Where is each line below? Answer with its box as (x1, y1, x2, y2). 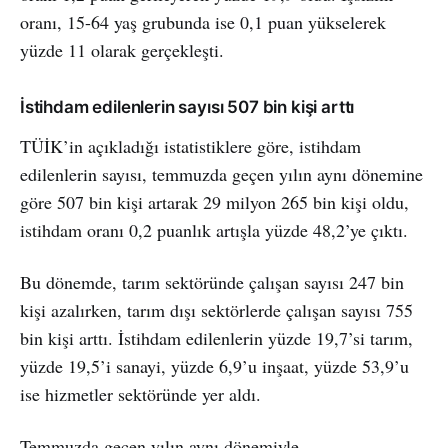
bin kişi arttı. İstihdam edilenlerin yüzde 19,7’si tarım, (20, 325, 413, 350)
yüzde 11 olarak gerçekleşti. (20, 37, 224, 62)
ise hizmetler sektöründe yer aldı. (20, 381, 261, 406)
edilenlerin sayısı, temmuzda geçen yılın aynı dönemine (20, 161, 423, 186)
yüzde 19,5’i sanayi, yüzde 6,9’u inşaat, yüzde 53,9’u (20, 353, 409, 378)
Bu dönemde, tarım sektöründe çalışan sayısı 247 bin (20, 269, 404, 294)
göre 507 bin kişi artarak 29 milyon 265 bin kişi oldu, (20, 189, 409, 214)
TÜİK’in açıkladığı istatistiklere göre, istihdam (20, 133, 361, 158)
